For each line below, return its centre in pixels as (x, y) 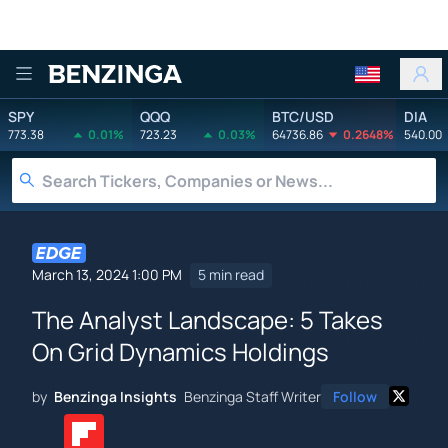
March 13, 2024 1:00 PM (107, 275)
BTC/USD (303, 116)
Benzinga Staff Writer (252, 396)
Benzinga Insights (115, 396)
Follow (355, 396)
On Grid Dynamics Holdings (180, 351)
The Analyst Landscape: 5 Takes (207, 319)
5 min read (231, 275)
